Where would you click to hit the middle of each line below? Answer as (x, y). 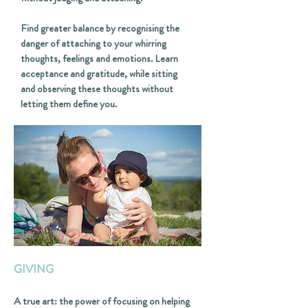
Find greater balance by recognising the (100, 28)
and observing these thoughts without (97, 89)
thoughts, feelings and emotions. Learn (99, 58)
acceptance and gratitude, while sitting (99, 74)
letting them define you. (70, 104)
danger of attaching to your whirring (93, 43)
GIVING (34, 269)
